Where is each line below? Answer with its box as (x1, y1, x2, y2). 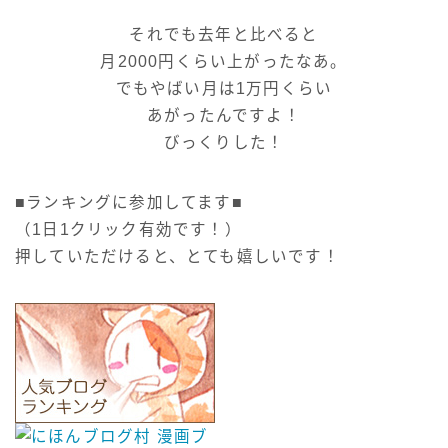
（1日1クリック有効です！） (15, 220, 242, 238)
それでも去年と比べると (129, 25, 319, 43)
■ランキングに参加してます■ (15, 193, 243, 211)
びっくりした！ (163, 133, 285, 151)
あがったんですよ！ (147, 106, 301, 124)
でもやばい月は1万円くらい (115, 79, 333, 97)
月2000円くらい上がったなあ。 (100, 52, 348, 70)
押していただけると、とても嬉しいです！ (15, 247, 340, 265)
